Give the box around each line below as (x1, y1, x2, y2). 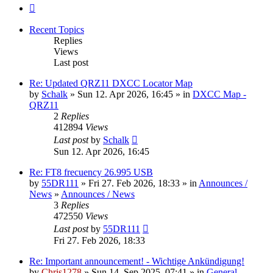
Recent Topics (29, 24, 84, 35)
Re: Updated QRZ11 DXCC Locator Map (29, 77, 193, 88)
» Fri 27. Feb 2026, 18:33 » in (79, 177, 199, 188)
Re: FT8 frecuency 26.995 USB (29, 166, 153, 177)
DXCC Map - (193, 88, 246, 99)
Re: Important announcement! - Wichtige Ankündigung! (29, 255, 244, 266)
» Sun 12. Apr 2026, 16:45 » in (68, 88, 193, 99)
